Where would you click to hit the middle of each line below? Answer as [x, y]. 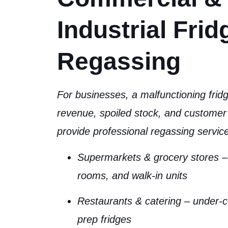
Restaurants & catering [129, 201]
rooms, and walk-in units [132, 175]
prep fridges [104, 219]
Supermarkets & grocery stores [148, 157]
